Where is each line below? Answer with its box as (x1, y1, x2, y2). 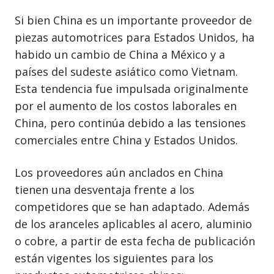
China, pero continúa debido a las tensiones (15, 115, 246, 130)
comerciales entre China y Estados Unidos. (15, 132, 238, 147)
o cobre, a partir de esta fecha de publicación (15, 233, 255, 248)
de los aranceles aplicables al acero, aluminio (15, 216, 252, 231)
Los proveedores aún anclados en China (15, 165, 223, 180)
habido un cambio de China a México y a (15, 46, 225, 62)
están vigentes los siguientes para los (15, 250, 213, 265)
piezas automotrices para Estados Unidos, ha (15, 29, 254, 45)
